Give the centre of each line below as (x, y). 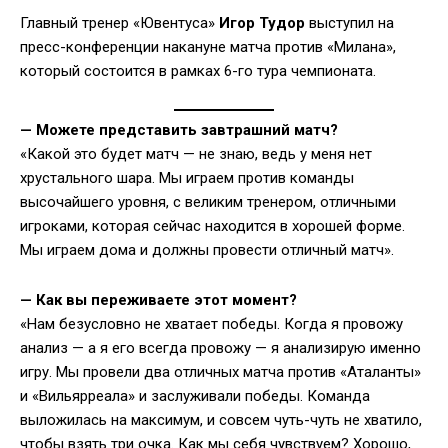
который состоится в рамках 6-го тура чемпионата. (198, 70)
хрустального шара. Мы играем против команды (187, 178)
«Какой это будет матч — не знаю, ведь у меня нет (196, 154)
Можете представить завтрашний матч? (187, 130)
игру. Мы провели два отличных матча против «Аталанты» (220, 372)
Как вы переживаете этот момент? (166, 300)
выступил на (349, 22)
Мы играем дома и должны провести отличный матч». (207, 250)
